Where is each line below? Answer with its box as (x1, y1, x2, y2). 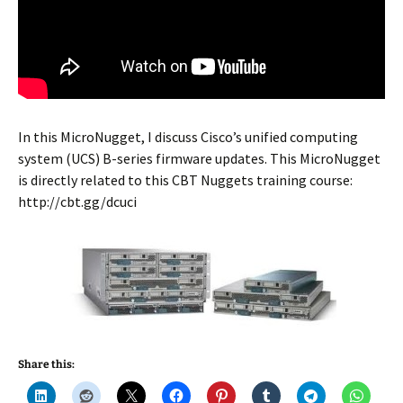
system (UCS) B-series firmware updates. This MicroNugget (18, 149, 381, 167)
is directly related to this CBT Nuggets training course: (18, 171, 353, 189)
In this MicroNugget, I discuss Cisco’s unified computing (18, 128, 358, 146)
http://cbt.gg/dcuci (18, 193, 137, 210)
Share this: (18, 358, 75, 371)
